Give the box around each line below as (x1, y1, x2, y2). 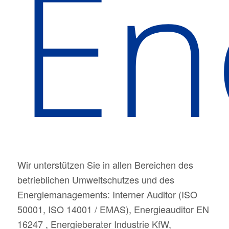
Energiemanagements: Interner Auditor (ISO (17, 188, 197, 201)
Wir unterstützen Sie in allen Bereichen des (17, 158, 193, 172)
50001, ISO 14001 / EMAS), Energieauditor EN (17, 202, 209, 216)
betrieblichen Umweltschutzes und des (17, 173, 174, 187)
